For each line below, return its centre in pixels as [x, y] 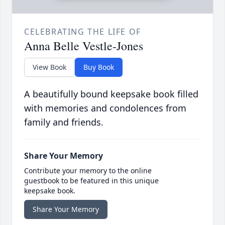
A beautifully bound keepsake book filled [111, 94]
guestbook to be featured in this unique [91, 181]
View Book [49, 67]
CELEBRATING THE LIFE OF [83, 32]
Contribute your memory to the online [88, 171]
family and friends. [64, 122]
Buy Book [99, 67]
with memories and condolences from [105, 108]
